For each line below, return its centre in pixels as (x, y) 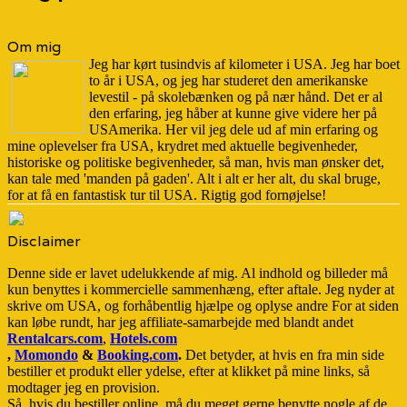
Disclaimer (44, 242)
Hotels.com (144, 339)
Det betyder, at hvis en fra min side (283, 355)
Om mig (34, 47)
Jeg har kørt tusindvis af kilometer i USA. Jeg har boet (244, 65)
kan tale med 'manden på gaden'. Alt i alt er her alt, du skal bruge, (194, 179)
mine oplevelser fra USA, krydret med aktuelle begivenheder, (183, 146)
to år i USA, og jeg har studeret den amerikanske (228, 81)
